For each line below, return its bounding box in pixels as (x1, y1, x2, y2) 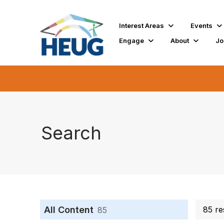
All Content (44, 204, 93, 215)
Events (190, 21, 213, 29)
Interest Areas (119, 21, 164, 29)
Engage (119, 36, 144, 44)
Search (41, 121, 101, 144)
